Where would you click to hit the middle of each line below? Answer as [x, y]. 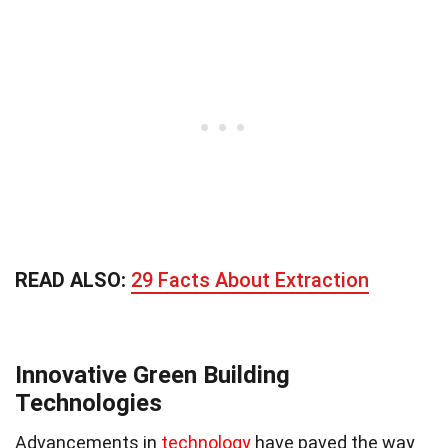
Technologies [88, 402]
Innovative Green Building [152, 374]
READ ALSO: [73, 279]
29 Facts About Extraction [250, 279]
